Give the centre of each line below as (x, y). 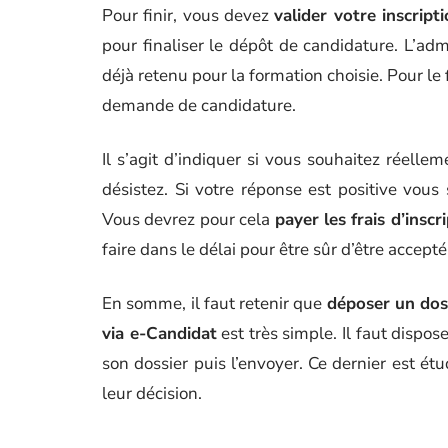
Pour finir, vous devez (188, 15)
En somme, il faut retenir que (214, 303)
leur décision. (152, 393)
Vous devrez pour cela (188, 219)
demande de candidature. (199, 105)
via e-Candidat (159, 333)
